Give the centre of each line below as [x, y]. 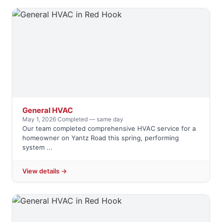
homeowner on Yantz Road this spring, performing [101, 138]
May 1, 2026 [39, 119]
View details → [45, 171]
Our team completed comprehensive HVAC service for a [109, 129]
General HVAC [48, 111]
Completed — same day [90, 119]
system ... [37, 147]
